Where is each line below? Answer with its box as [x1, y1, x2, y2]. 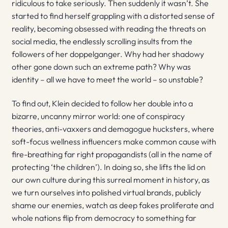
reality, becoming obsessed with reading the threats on [11, 23, 206, 34]
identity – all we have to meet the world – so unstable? [11, 74, 203, 84]
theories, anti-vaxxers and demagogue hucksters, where [11, 124, 214, 134]
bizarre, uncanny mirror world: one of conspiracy [11, 111, 185, 122]
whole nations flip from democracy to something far [11, 213, 196, 223]
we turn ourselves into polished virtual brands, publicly [11, 187, 201, 198]
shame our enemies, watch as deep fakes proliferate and [11, 200, 214, 211]
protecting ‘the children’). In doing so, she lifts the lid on [11, 162, 206, 173]
